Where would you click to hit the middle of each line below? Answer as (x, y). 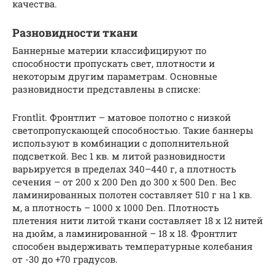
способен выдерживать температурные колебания (133, 246)
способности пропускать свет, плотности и (114, 63)
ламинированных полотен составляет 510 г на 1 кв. (132, 194)
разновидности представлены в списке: (106, 89)
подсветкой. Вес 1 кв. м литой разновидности (119, 156)
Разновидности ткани (75, 32)
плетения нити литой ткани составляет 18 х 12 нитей (137, 220)
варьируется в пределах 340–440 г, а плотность (124, 168)
